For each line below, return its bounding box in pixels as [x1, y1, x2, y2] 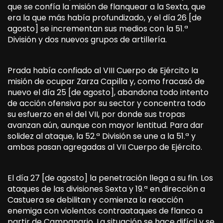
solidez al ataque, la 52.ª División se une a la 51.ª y [7, 130, 196, 142]
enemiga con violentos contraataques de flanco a [7, 205, 203, 217]
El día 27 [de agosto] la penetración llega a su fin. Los [7, 172, 213, 184]
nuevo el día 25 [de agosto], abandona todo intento [7, 86, 209, 98]
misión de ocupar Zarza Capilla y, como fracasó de [7, 75, 205, 87]
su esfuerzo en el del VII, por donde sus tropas [7, 108, 185, 120]
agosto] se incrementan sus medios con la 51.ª [7, 22, 188, 34]
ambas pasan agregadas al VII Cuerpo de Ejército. [7, 141, 202, 153]
